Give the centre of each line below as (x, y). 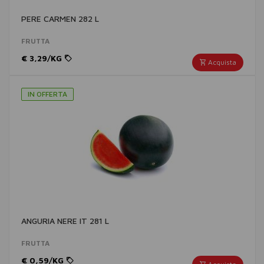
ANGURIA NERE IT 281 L (65, 221)
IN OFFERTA (47, 94)
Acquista (221, 62)
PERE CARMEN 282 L (60, 19)
